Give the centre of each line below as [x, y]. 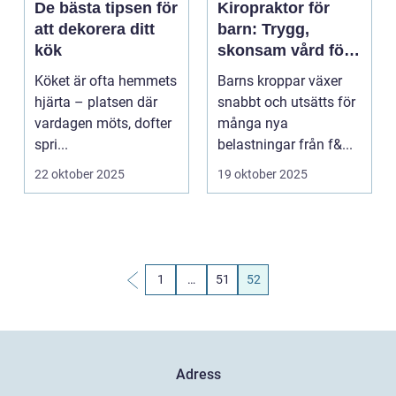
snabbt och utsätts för [286, 102]
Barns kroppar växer [280, 81]
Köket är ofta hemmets [106, 81]
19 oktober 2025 [263, 174]
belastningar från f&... [285, 145]
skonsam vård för [284, 50]
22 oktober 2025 [80, 174]
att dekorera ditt [95, 29]
